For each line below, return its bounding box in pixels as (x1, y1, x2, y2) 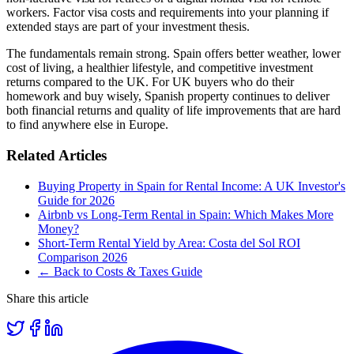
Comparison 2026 (38, 250, 127, 264)
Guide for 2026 (38, 193, 115, 207)
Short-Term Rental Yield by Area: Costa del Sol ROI (38, 235, 300, 250)
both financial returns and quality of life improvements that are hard (6, 104, 341, 118)
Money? (38, 221, 79, 235)
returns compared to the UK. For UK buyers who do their (6, 75, 294, 89)
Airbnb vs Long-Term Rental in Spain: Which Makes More (38, 207, 333, 221)
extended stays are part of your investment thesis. (6, 20, 250, 34)
